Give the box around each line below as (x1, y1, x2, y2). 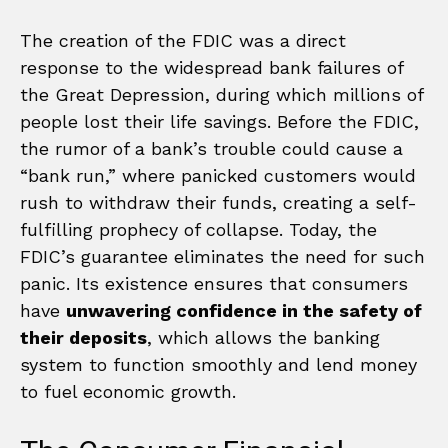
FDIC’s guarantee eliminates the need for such (20, 245, 425, 267)
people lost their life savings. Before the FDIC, (20, 110, 419, 132)
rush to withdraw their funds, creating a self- (20, 191, 417, 213)
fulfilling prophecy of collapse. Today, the (20, 218, 377, 240)
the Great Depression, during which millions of (20, 83, 423, 105)
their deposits (20, 326, 147, 348)
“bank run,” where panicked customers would (20, 164, 416, 186)
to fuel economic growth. (20, 380, 236, 402)
